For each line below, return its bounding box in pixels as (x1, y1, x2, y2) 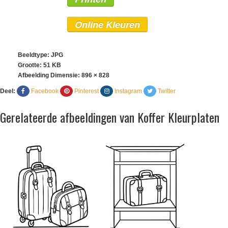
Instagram (115, 88, 142, 95)
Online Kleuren (75, 18, 140, 32)
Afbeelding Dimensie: (18, 72, 81, 79)
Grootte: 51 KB (18, 62, 61, 69)
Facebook (31, 88, 59, 95)
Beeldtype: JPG (18, 51, 63, 59)
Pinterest (74, 88, 99, 95)
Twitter (158, 88, 176, 95)
